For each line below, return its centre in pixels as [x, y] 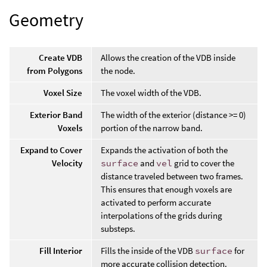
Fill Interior [61, 250]
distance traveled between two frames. [172, 176]
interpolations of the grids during [162, 215]
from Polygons [55, 70]
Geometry [46, 19]
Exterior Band [56, 114]
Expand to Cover [51, 150]
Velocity [67, 163]
